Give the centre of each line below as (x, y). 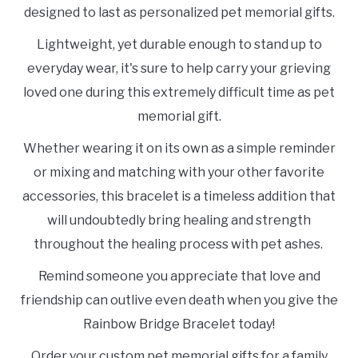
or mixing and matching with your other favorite (179, 173)
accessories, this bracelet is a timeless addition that (179, 197)
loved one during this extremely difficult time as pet (179, 93)
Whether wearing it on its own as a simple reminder (179, 149)
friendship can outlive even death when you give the (179, 300)
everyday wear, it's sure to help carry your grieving (179, 69)
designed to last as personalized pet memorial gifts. (179, 13)
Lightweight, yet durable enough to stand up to (179, 45)
